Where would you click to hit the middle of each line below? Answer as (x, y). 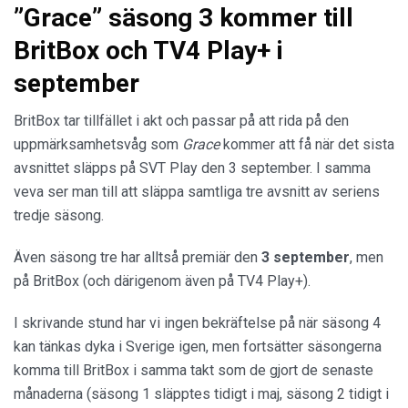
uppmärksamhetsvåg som (98, 144)
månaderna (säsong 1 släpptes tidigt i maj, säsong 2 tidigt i (201, 393)
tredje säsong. (61, 215)
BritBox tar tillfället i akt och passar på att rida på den (181, 120)
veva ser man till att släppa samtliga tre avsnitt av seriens (197, 191)
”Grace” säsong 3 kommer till (184, 17)
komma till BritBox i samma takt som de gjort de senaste (194, 370)
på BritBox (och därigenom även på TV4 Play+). (162, 280)
